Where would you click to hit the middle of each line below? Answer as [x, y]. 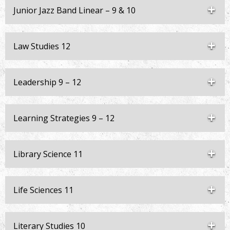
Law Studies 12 [42, 46]
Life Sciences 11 [43, 190]
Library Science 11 [48, 154]
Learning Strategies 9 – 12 [64, 118]
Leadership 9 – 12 [47, 82]
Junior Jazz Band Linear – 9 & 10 [74, 10]
